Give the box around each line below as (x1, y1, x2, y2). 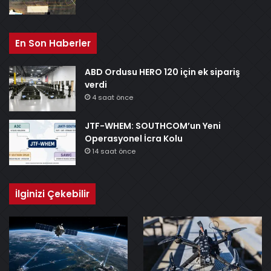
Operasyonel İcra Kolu (85, 132, 183, 145)
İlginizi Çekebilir (15, 188, 90, 201)
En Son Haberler (15, 37, 91, 50)
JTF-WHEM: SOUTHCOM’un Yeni (85, 120, 221, 132)
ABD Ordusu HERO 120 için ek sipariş (85, 66, 240, 79)
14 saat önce (92, 146, 135, 157)
